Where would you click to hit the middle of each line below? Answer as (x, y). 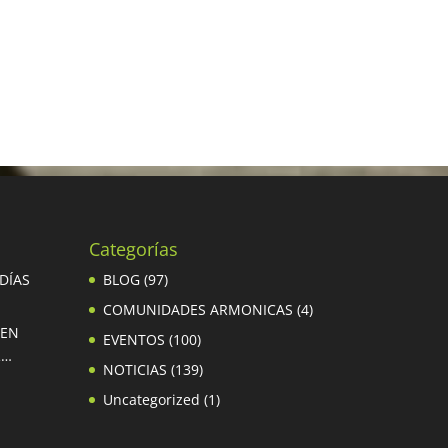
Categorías (134, 249)
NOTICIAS (135, 369)
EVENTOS (134, 339)
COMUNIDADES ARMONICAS (198, 309)
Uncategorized (152, 399)
